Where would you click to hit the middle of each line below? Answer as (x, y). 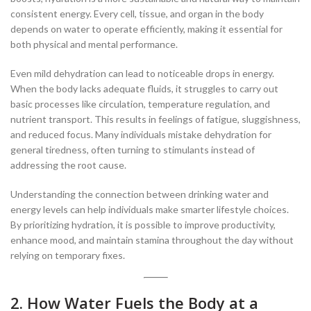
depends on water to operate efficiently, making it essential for (146, 29)
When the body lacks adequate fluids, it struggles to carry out (144, 89)
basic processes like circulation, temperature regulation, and (140, 104)
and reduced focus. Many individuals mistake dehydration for (141, 135)
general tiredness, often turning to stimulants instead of (133, 150)
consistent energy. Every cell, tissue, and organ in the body (137, 14)
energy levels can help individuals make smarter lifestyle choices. (150, 210)
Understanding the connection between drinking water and (140, 194)
